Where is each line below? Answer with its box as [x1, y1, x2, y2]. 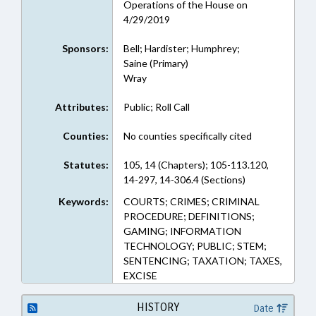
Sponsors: [61, 42, 109, 54]
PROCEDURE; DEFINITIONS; [123, 210, 255, 222]
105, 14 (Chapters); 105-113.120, [123, 159, 269, 171]
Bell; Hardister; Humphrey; [123, 42, 240, 54]
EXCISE [123, 269, 157, 281]
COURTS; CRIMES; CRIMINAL [123, 195, 260, 207]
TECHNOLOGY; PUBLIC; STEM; [123, 240, 267, 252]
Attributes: [54, 101, 109, 113]
